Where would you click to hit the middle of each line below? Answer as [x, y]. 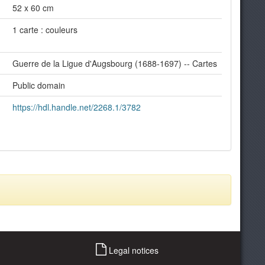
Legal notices [132, 250]
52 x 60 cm [33, 8]
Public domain [39, 85]
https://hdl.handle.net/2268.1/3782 [77, 107]
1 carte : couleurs [45, 30]
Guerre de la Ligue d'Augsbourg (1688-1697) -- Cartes [115, 63]
